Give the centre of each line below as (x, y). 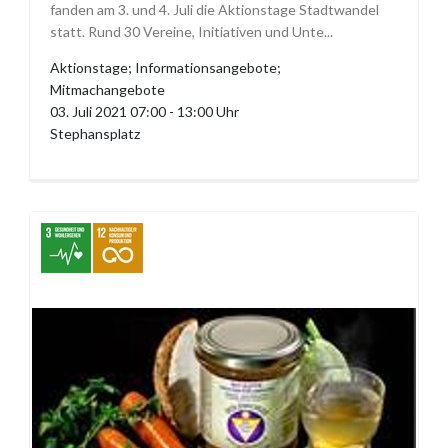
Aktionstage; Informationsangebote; (165, 68)
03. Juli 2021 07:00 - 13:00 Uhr (144, 112)
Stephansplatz (95, 134)
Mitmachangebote (107, 90)
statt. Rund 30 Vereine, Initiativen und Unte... (191, 32)
